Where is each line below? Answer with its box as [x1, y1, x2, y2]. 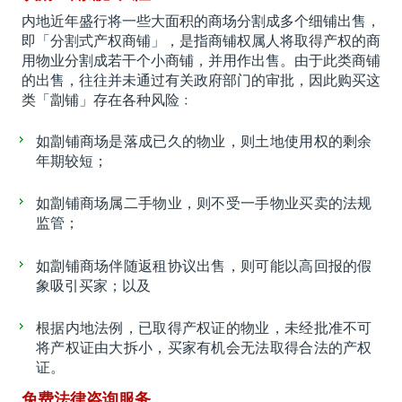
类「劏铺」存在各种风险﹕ [21, 92, 194, 108]
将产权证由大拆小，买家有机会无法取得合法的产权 [35, 340, 372, 356]
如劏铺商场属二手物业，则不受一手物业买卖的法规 [35, 196, 372, 212]
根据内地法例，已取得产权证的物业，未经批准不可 [35, 320, 372, 336]
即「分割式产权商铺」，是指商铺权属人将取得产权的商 [21, 32, 381, 48]
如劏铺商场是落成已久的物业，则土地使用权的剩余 [35, 133, 372, 149]
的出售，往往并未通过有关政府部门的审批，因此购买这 [21, 72, 381, 88]
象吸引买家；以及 [35, 277, 151, 293]
